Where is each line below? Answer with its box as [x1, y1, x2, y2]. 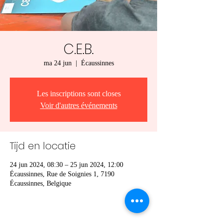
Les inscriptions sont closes [36, 89, 121, 98]
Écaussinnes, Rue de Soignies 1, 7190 [10, 170, 114, 178]
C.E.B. [63, 40, 94, 59]
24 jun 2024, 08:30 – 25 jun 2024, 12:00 [10, 161, 123, 168]
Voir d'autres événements [40, 101, 117, 110]
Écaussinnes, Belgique [10, 180, 71, 187]
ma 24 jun [43, 59, 72, 67]
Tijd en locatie [10, 139, 76, 153]
